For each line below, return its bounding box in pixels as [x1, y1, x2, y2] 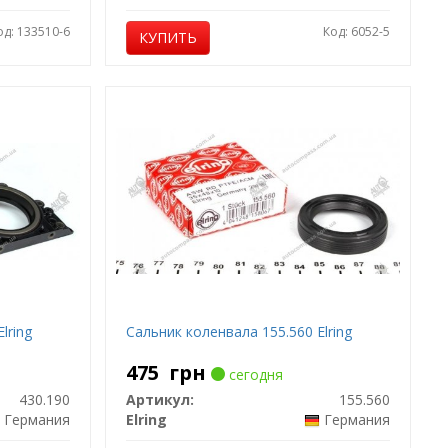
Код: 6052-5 [323, 23, 391, 40]
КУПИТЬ [139, 28, 198, 47]
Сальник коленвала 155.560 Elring [126, 322, 353, 341]
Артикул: [126, 390, 195, 409]
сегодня [225, 365, 284, 384]
